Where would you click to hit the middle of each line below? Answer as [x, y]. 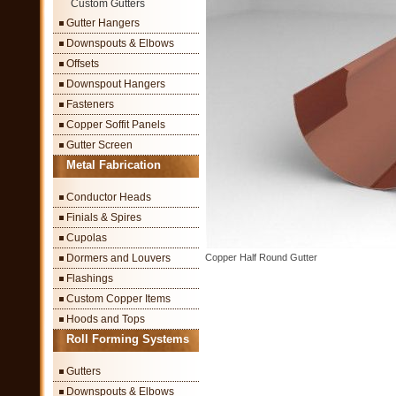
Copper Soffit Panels [116, 125]
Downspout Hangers [116, 84]
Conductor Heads [109, 197]
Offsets [83, 64]
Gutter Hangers [103, 23]
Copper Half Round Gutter [261, 257]
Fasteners [90, 104]
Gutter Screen [99, 145]
